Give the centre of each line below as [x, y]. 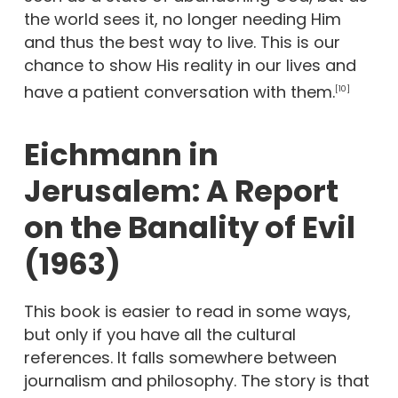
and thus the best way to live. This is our [182, 42]
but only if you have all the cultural [159, 334]
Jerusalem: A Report [181, 191]
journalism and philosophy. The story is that [196, 381]
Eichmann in [121, 155]
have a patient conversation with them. [179, 92]
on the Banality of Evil [189, 227]
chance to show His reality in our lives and [190, 65]
